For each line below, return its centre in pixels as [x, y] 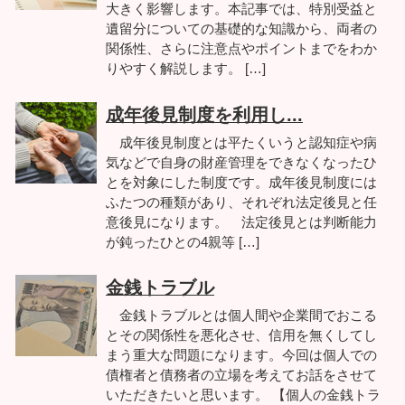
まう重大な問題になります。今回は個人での [241, 355]
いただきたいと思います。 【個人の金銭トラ [243, 395]
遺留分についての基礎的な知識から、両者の [241, 29]
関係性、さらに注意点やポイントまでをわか [241, 49]
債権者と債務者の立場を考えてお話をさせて [241, 375]
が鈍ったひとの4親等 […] [183, 241]
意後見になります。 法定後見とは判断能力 [241, 221]
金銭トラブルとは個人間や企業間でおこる [241, 316]
